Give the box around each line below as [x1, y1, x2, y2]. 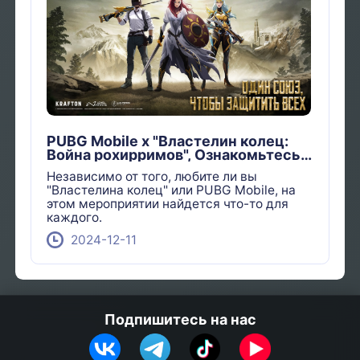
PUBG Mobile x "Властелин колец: [47, 133, 289, 150]
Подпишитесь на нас [104, 310, 256, 328]
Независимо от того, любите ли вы [47, 168, 258, 184]
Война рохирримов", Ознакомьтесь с [47, 146, 313, 164]
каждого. [47, 209, 103, 225]
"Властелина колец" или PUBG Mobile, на [47, 182, 297, 198]
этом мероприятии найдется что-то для [47, 195, 289, 211]
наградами [47, 160, 125, 178]
